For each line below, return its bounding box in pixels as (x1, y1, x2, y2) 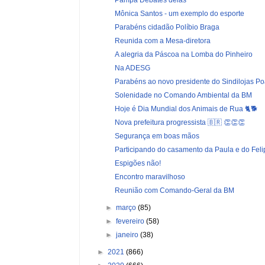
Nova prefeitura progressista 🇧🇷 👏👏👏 (114, 118, 245, 127)
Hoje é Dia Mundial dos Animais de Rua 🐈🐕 (114, 104, 257, 113)
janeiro (116, 230, 141, 239)
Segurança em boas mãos (114, 131, 199, 140)
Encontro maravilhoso (114, 172, 185, 181)
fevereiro (116, 216, 147, 225)
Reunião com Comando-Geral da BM (114, 186, 234, 195)
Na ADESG (114, 63, 150, 72)
